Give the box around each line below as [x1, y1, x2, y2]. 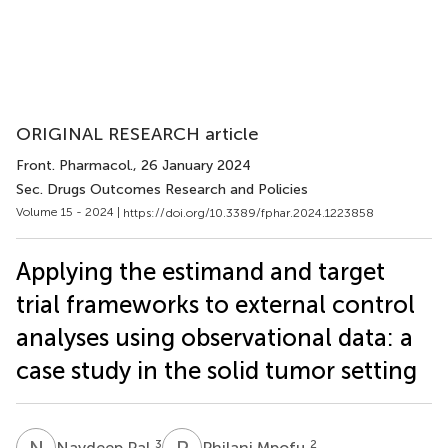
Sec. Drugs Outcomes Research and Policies [16, 181, 308, 198]
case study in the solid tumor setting [16, 355, 417, 385]
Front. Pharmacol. [16, 157, 133, 174]
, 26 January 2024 [133, 157, 251, 174]
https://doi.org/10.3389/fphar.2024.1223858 [123, 205, 374, 220]
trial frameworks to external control [16, 289, 415, 319]
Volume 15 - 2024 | [16, 205, 123, 219]
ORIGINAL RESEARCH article [16, 123, 259, 145]
